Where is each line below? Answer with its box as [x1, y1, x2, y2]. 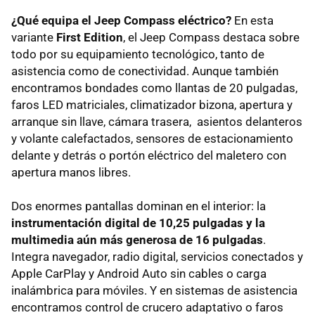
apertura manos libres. [11, 165, 131, 180]
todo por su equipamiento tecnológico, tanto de [11, 47, 264, 62]
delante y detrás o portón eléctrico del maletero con [11, 148, 286, 163]
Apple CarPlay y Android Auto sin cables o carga [11, 266, 266, 281]
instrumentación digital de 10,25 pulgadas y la [11, 216, 265, 231]
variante [11, 30, 56, 45]
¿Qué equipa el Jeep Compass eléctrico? [11, 13, 234, 28]
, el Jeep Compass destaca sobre [123, 30, 300, 45]
